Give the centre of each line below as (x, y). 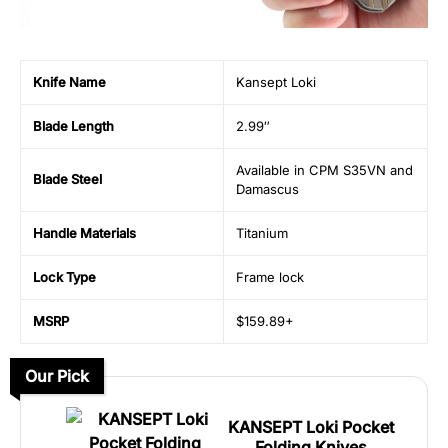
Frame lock (270, 277)
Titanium (262, 233)
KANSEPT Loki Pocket (310, 427)
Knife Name (69, 82)
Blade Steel (67, 179)
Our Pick (57, 376)
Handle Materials (84, 233)
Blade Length (73, 126)
